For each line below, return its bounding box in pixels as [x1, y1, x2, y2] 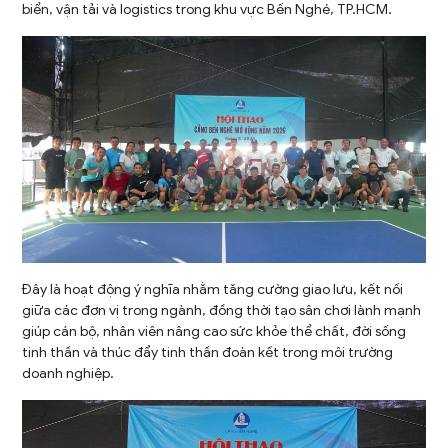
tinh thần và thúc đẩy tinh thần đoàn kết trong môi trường [22, 344, 394, 362]
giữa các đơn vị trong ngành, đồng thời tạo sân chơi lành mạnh [22, 302, 422, 320]
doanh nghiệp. [22, 365, 115, 383]
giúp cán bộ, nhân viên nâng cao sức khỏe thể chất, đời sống [22, 323, 407, 341]
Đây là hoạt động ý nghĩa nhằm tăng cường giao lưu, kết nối [22, 281, 404, 299]
